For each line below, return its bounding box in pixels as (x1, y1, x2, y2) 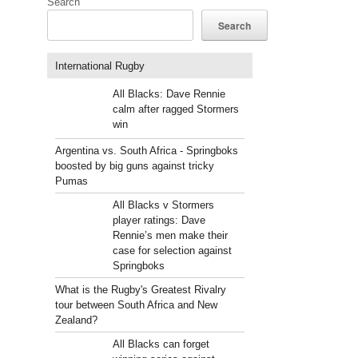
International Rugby (55, 59, 145, 72)
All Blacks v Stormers (112, 199, 214, 211)
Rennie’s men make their (112, 229, 228, 241)
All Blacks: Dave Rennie (112, 88, 225, 100)
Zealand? (55, 314, 98, 326)
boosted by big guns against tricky (55, 160, 215, 172)
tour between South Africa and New (55, 299, 218, 311)
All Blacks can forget (112, 338, 209, 350)
